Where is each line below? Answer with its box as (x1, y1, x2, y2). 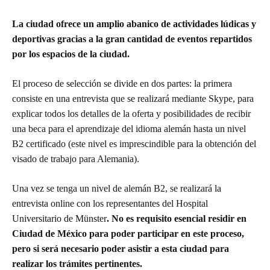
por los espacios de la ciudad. (12, 48, 130, 59)
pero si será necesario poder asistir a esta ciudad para (12, 243, 229, 254)
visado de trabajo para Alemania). (12, 153, 139, 164)
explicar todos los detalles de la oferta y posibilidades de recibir (12, 108, 251, 119)
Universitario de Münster (12, 213, 107, 224)
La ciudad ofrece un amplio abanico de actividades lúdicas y (12, 18, 256, 29)
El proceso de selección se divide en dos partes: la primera (12, 78, 232, 89)
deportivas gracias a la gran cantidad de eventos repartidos (12, 33, 252, 44)
